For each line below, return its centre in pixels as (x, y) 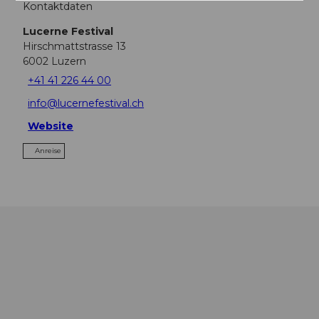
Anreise (48, 151)
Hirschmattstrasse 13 (74, 47)
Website (51, 126)
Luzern (69, 62)
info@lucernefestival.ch (86, 103)
